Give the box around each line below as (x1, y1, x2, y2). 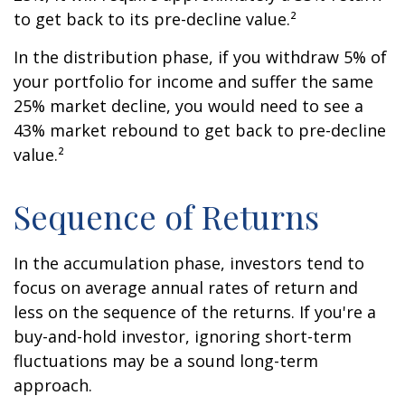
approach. (14, 374, 92, 396)
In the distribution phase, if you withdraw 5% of (14, 46, 387, 68)
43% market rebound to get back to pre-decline (14, 119, 386, 141)
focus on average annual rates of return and (14, 277, 358, 298)
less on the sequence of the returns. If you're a (14, 301, 376, 323)
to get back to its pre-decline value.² (14, 8, 297, 30)
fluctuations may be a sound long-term (14, 350, 318, 372)
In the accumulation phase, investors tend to (14, 252, 364, 274)
